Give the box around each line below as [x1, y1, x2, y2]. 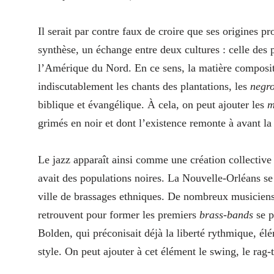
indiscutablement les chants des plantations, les [38, 80, 250, 93]
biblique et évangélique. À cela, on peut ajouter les [38, 98, 267, 111]
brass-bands [199, 209, 253, 221]
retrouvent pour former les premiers [38, 209, 199, 221]
